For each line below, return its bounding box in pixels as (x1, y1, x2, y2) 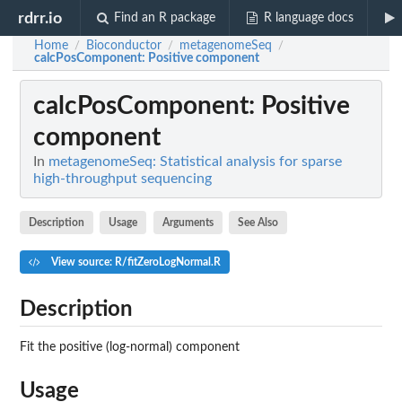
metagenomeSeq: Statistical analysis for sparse (48, 154, 342, 170)
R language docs (263, 12, 354, 24)
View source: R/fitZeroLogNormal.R (48, 256, 221, 267)
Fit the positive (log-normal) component (20, 340, 240, 354)
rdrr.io (18, 10, 63, 26)
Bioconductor (86, 39, 162, 52)
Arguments (162, 217, 214, 228)
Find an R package (114, 12, 216, 24)
